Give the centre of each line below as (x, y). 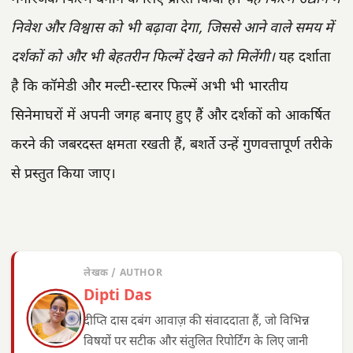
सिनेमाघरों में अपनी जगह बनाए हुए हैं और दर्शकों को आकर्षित (171, 116)
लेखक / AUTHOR (123, 273)
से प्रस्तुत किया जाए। (63, 174)
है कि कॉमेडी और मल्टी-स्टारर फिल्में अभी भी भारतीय (149, 87)
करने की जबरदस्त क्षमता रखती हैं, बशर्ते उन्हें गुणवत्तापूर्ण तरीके (172, 145)
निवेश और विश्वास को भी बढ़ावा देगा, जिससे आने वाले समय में (172, 28)
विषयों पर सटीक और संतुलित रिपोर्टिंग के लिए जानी (196, 342)
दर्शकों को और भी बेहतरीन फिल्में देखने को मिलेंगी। (143, 58)
